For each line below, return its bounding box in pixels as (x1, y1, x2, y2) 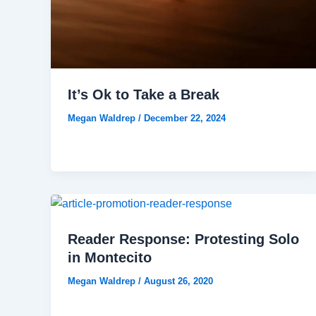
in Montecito (68, 249, 152, 265)
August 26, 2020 (144, 275, 213, 286)
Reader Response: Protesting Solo (68, 231, 299, 247)
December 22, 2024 (144, 113, 226, 124)
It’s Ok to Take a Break (68, 87, 219, 103)
